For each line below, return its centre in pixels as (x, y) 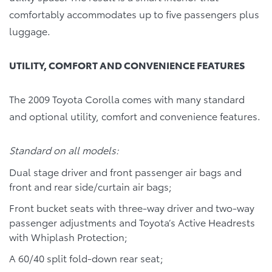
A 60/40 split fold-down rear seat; (86, 258)
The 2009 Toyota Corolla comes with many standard (127, 98)
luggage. (30, 30)
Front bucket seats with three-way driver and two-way (132, 208)
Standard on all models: (64, 149)
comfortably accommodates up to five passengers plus (134, 13)
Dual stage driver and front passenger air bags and (125, 171)
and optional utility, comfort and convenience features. (135, 115)
